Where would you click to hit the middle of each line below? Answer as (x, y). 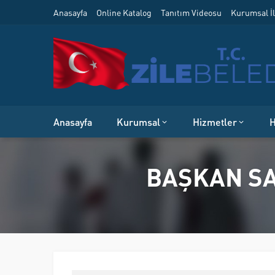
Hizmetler (215, 122)
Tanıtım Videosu (191, 12)
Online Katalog (124, 12)
